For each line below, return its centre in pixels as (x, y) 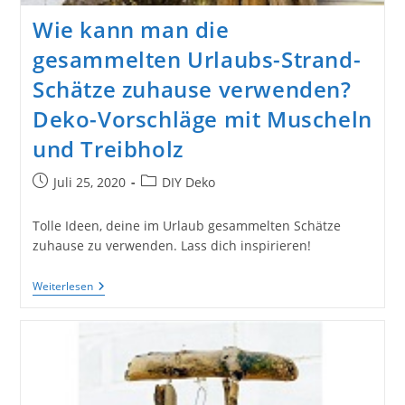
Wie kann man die (131, 29)
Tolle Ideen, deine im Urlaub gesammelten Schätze (186, 225)
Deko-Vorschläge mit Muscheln (202, 118)
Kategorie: (170, 200)
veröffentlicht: (74, 200)
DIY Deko (188, 182)
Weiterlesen (62, 286)
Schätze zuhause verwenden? (192, 89)
